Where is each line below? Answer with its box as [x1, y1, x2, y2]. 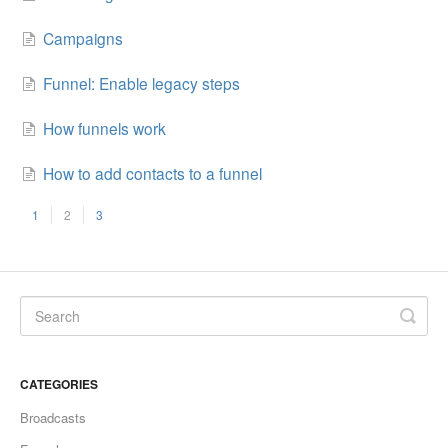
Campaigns [43, 27, 123, 50]
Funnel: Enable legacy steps [43, 72, 240, 94]
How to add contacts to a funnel [43, 161, 262, 184]
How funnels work [43, 116, 166, 139]
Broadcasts [20, 408, 86, 428]
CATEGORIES [20, 375, 98, 394]
